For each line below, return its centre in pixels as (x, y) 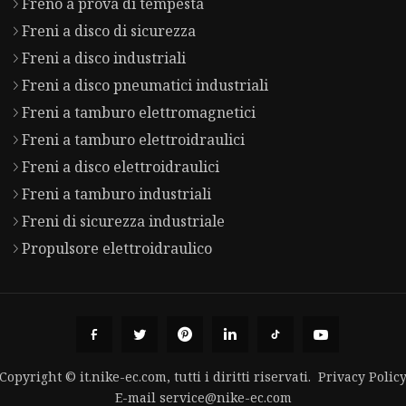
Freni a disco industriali (104, 58)
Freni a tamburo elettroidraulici (134, 140)
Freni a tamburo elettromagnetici (139, 113)
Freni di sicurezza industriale (124, 222)
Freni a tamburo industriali (117, 194)
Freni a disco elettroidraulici (121, 167)
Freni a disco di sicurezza (109, 31)
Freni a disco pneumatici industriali (145, 86)
